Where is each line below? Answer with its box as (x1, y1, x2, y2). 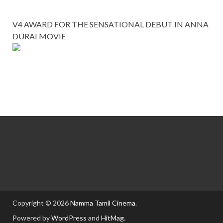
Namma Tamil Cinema (70, 198, 135, 207)
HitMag (101, 213, 124, 222)
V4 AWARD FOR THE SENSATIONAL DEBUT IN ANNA (12, 19, 209, 29)
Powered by (12, 213, 51, 222)
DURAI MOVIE (12, 31, 66, 41)
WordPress (51, 213, 87, 222)
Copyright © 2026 (12, 198, 70, 207)
